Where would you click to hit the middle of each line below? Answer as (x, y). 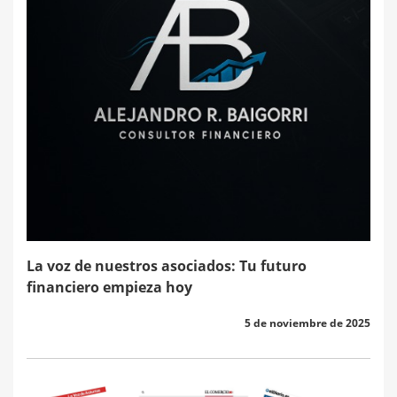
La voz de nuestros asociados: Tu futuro (167, 266)
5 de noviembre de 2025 (307, 323)
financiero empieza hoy (109, 288)
